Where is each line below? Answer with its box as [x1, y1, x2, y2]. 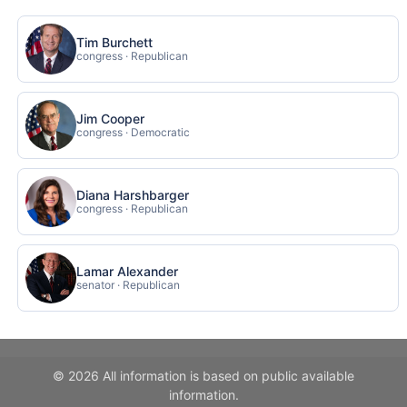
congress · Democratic [76, 125, 191, 140]
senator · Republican [76, 278, 181, 293]
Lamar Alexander [76, 263, 179, 280]
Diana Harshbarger [76, 187, 190, 203]
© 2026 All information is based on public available [53, 368, 354, 384]
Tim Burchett [76, 35, 154, 51]
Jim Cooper [76, 111, 145, 127]
